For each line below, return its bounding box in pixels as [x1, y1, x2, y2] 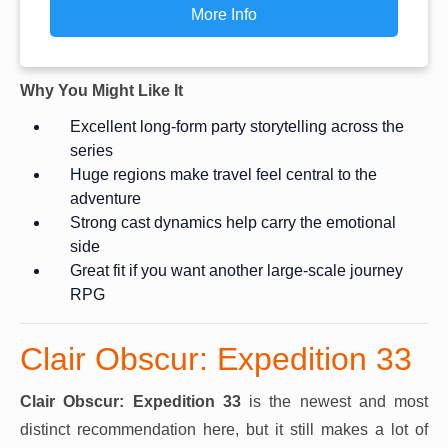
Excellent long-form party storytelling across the [70, 117, 404, 135]
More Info [191, 5, 257, 23]
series [70, 141, 113, 159]
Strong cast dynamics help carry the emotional [70, 213, 396, 231]
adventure [70, 189, 141, 207]
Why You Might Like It [20, 81, 183, 99]
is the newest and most [240, 392, 428, 410]
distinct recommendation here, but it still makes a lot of [20, 420, 428, 438]
